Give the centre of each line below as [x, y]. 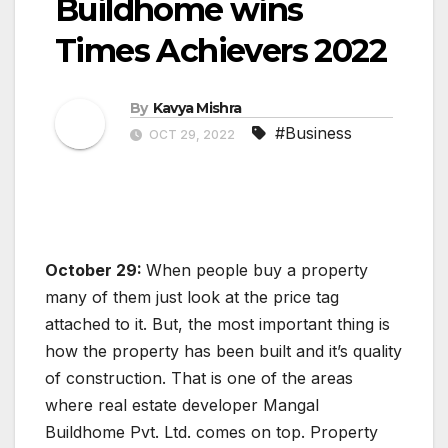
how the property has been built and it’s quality [223, 350]
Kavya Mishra [197, 107]
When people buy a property [257, 269]
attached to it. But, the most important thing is [217, 323]
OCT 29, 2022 [192, 134]
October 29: [95, 269]
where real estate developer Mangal [182, 404]
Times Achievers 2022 [220, 50]
